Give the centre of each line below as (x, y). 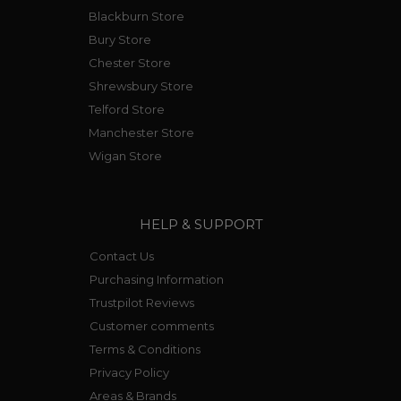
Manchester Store (141, 133)
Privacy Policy (129, 373)
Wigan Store (125, 156)
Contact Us (121, 256)
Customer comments (151, 326)
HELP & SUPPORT (201, 225)
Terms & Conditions (145, 350)
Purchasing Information (156, 280)
